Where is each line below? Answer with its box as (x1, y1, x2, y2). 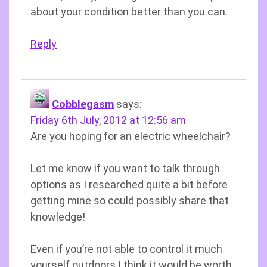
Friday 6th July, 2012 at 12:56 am (30, 114, 186, 126)
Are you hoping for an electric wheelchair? (30, 130, 231, 142)
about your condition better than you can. (30, 5, 228, 18)
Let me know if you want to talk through (30, 162, 220, 175)
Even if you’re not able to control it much (30, 243, 222, 255)
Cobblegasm (52, 98, 114, 110)
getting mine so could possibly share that (30, 194, 229, 207)
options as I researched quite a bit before (30, 178, 228, 191)
